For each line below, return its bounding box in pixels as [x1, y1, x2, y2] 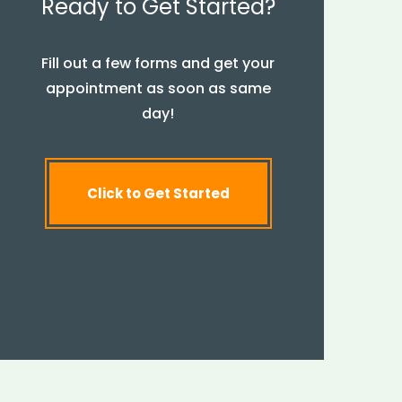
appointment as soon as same [45, 78, 271, 99]
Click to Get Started [86, 184, 230, 203]
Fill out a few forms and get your [41, 53, 275, 74]
